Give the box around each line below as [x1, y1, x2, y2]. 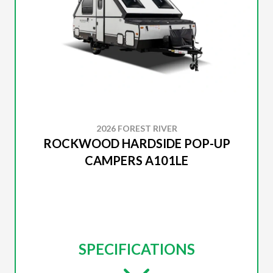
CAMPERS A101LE [85, 153, 188, 168]
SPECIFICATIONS [78, 240, 195, 258]
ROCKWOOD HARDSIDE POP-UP [43, 136, 230, 151]
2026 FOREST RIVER [96, 123, 177, 133]
